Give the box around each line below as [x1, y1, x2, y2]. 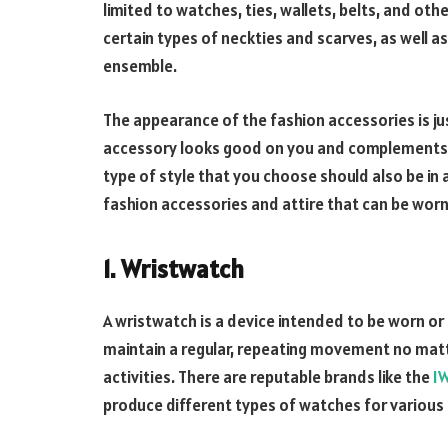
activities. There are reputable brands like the [103, 365, 433, 388]
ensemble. [103, 55, 177, 77]
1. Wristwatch [103, 253, 244, 286]
